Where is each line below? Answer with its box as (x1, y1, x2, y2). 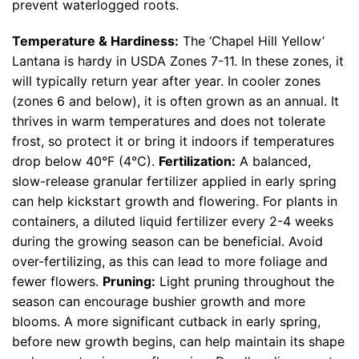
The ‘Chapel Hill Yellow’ (179, 33, 325, 50)
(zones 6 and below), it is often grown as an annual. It (12, 93, 339, 110)
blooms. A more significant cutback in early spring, (12, 313, 321, 330)
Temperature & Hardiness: (12, 33, 179, 50)
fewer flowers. (12, 273, 103, 290)
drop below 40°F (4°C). (12, 153, 159, 170)
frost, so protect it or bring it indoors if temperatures (12, 133, 334, 150)
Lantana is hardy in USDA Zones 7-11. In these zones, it (12, 53, 344, 70)
